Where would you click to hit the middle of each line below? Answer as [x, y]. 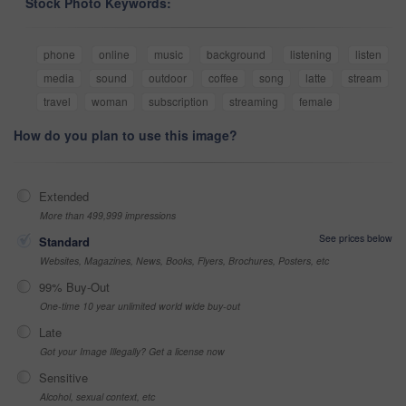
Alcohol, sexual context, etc [97, 396]
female [316, 101]
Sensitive [63, 377]
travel [57, 101]
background [237, 53]
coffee [223, 77]
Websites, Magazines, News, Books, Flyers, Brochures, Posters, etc [184, 260]
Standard [64, 241]
